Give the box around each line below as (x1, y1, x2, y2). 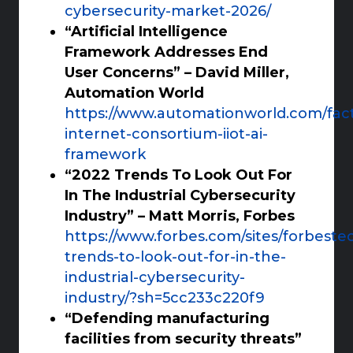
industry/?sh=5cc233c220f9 (65, 289, 266, 307)
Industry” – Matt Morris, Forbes (65, 207, 295, 225)
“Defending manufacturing (65, 310, 270, 328)
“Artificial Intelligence (65, 23, 229, 41)
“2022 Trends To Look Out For (65, 166, 293, 184)
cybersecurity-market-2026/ (65, 2, 272, 20)
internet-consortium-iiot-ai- (65, 125, 269, 143)
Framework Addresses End (65, 43, 269, 61)
